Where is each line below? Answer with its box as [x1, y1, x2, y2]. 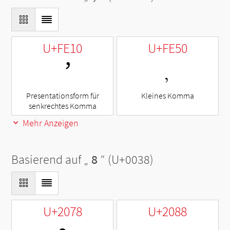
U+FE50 [147, 39, 187, 56]
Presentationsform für [26, 90, 99, 101]
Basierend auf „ [11, 151, 89, 167]
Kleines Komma [141, 90, 194, 101]
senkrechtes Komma [28, 100, 97, 111]
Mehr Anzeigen [21, 117, 79, 129]
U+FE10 [43, 39, 83, 56]
